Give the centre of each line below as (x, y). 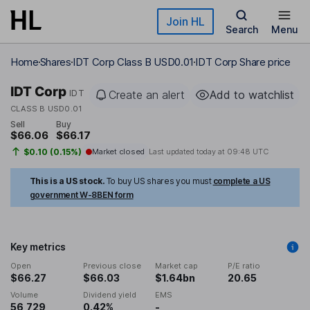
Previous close (112, 266)
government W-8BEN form (81, 195)
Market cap (176, 266)
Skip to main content (60, 17)
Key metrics (38, 247)
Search (241, 29)
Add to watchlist (252, 95)
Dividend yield (109, 295)
